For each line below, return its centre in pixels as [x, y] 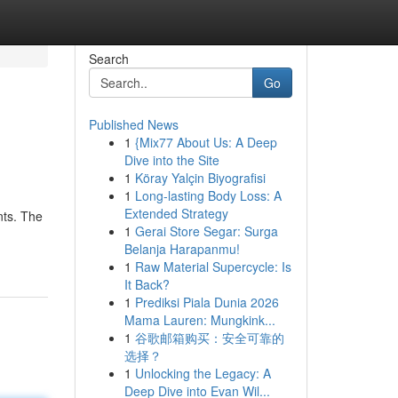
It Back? [147, 284]
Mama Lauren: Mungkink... [199, 320]
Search [108, 59]
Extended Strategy [176, 213]
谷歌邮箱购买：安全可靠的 [209, 338]
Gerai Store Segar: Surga [206, 231]
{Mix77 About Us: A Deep [206, 142]
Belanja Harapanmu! [182, 249]
